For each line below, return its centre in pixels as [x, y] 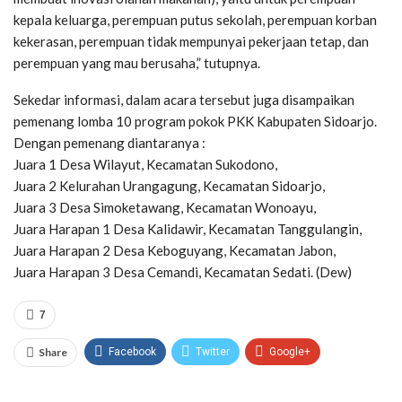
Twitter [213, 352]
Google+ [290, 352]
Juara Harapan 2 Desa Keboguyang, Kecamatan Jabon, [175, 251]
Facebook [132, 352]
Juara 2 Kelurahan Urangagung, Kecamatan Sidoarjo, [169, 186]
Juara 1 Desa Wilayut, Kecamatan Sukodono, [145, 165]
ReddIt [125, 386]
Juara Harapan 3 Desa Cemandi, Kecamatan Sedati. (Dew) [183, 272]
